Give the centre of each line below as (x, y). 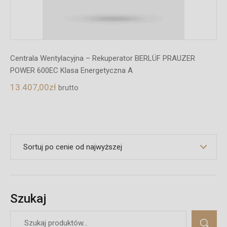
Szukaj (28, 199)
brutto (68, 87)
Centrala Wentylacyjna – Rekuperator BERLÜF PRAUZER (103, 58)
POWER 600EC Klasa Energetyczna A (71, 70)
